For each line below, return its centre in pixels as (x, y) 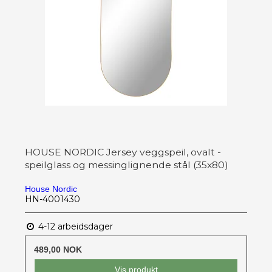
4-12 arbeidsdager (74, 226)
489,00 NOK (58, 249)
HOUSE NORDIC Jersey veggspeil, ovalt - (123, 152)
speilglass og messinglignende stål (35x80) (127, 165)
